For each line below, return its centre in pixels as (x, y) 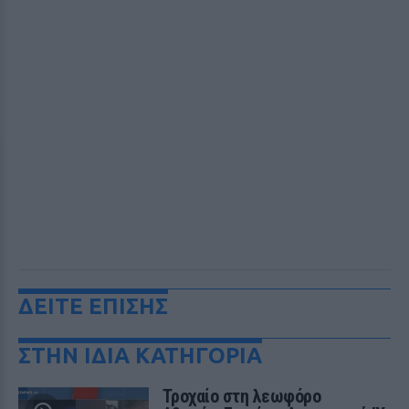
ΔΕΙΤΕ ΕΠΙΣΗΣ (93, 306)
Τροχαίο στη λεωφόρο (241, 396)
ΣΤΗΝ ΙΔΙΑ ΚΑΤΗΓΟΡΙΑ (140, 356)
